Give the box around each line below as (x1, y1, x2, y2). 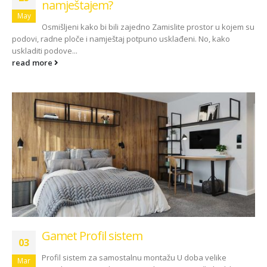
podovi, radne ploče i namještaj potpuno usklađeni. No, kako (12, 33, 230, 44)
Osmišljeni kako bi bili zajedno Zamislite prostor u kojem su (42, 21, 254, 32)
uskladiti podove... (12, 45, 77, 56)
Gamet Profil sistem (42, 228, 142, 244)
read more (12, 57, 54, 68)
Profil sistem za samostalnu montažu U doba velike (42, 252, 226, 263)
